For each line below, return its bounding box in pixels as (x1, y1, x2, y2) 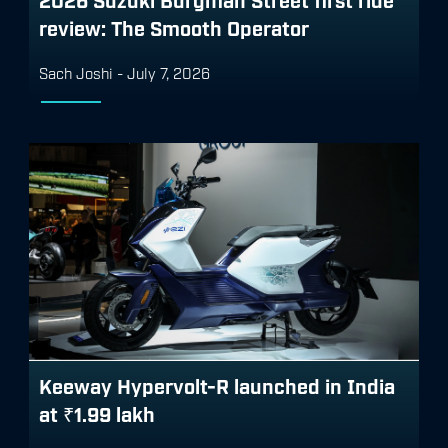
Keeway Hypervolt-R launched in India (39, 372, 395, 397)
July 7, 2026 (127, 63, 210, 82)
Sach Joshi (39, 63, 117, 82)
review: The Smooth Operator (39, 15, 309, 40)
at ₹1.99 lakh (39, 400, 155, 425)
